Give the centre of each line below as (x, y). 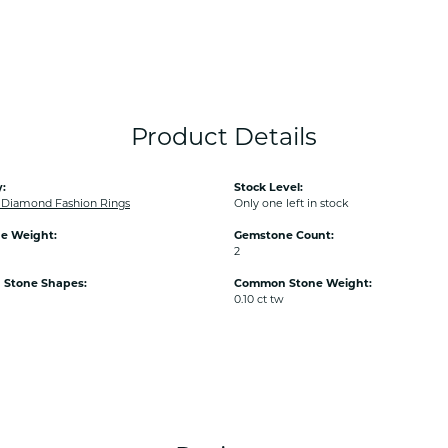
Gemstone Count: (284, 235)
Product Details (224, 136)
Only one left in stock (291, 203)
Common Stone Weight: (303, 283)
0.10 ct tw (259, 299)
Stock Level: (268, 187)
